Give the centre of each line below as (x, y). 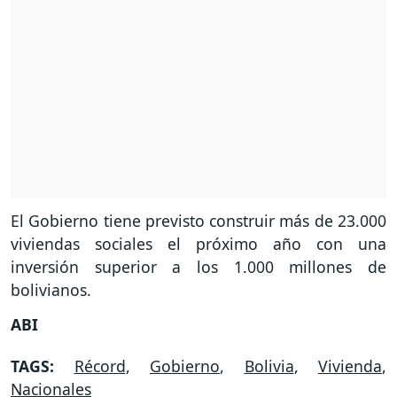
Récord (100, 366)
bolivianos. (51, 290)
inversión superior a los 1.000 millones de (198, 267)
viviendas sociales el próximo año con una (198, 244)
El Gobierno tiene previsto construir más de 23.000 (198, 221)
